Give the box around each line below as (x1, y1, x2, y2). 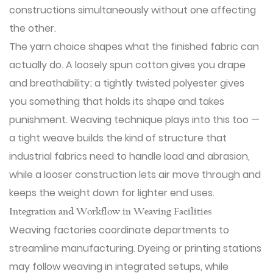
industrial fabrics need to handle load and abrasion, (9, 149, 250, 163)
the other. (9, 21, 56, 35)
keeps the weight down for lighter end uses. (9, 186, 214, 200)
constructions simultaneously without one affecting (9, 3, 256, 17)
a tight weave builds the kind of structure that (9, 131, 227, 145)
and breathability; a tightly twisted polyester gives (9, 76, 244, 90)
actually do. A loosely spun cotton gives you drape (9, 58, 246, 72)
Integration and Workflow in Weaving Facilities (9, 207, 212, 217)
